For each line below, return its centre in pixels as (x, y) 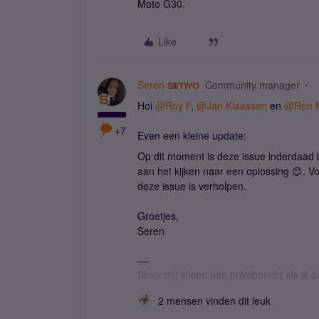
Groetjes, (158, 216)
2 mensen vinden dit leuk (214, 300)
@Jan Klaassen (232, 105)
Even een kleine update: (192, 135)
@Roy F (173, 105)
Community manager (252, 85)
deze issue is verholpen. (193, 186)
